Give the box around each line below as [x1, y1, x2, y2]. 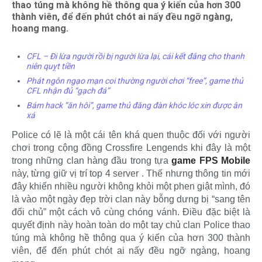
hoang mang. [12, 23, 68, 34]
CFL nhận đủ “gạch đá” [26, 86, 109, 95]
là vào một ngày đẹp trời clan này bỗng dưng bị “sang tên [12, 194, 250, 204]
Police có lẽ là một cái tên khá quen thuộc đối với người [12, 130, 250, 140]
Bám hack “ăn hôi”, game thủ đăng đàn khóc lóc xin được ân [26, 101, 242, 110]
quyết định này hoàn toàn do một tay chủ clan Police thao [12, 220, 250, 230]
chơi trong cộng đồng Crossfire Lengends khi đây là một [12, 143, 250, 153]
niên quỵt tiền [26, 61, 75, 71]
